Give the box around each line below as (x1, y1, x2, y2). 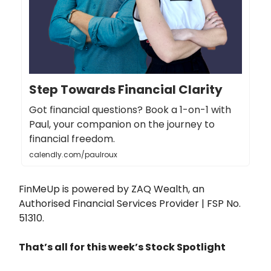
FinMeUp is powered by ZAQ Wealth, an (19, 182, 204, 197)
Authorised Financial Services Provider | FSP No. (19, 197, 241, 211)
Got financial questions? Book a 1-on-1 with (29, 103, 231, 117)
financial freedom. (29, 132, 115, 146)
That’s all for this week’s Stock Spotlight (19, 240, 226, 255)
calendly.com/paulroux (29, 149, 117, 160)
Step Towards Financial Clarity (29, 81, 223, 99)
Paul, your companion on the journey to (29, 117, 215, 132)
